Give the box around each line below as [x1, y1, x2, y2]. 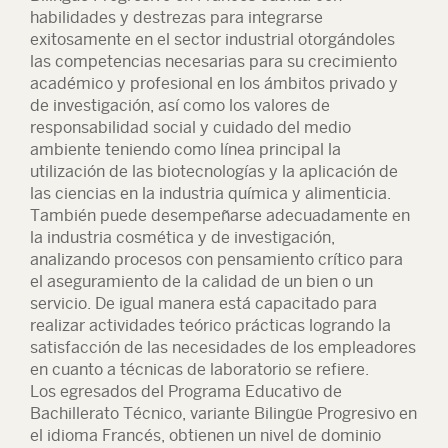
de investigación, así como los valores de [30, 96, 330, 115]
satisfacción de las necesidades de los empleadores [30, 338, 416, 357]
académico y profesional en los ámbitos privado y [30, 74, 398, 93]
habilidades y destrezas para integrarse [30, 8, 323, 27]
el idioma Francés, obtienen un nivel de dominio [30, 426, 381, 445]
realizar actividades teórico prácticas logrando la [30, 316, 391, 335]
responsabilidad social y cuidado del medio [30, 118, 351, 137]
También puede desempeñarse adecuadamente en [30, 206, 410, 225]
